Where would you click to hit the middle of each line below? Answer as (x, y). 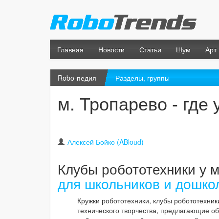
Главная (70, 50)
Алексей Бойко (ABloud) (106, 142)
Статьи (150, 50)
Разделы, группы (142, 78)
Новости (111, 50)
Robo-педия (77, 78)
